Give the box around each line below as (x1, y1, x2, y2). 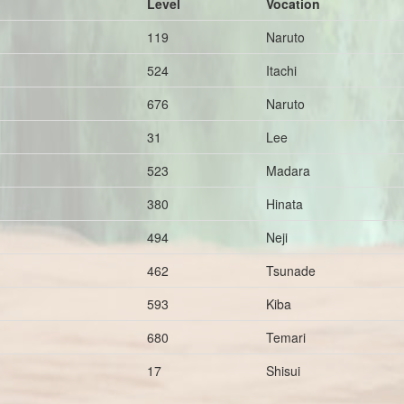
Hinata (266, 195, 303, 213)
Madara (266, 161, 310, 179)
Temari (266, 328, 306, 346)
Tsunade (266, 262, 316, 280)
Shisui (266, 362, 300, 380)
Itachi (266, 61, 297, 79)
